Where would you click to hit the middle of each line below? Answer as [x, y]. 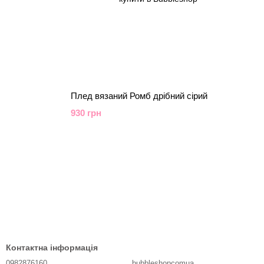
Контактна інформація [52, 247]
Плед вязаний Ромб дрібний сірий [139, 96]
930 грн [86, 113]
